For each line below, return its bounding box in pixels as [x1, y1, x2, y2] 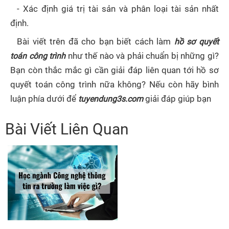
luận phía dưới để [10, 94, 78, 104]
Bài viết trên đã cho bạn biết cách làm [17, 36, 174, 47]
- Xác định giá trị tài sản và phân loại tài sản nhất [17, 4, 219, 14]
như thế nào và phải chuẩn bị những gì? [65, 51, 219, 61]
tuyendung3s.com [78, 94, 143, 104]
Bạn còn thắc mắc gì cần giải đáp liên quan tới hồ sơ [10, 65, 219, 75]
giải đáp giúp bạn [143, 94, 211, 104]
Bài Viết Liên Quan [5, 120, 129, 138]
